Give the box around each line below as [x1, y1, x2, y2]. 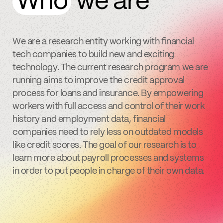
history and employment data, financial [12, 115, 166, 124]
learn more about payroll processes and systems [12, 154, 204, 163]
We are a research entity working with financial [12, 37, 194, 47]
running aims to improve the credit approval [12, 76, 185, 86]
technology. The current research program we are [12, 63, 208, 73]
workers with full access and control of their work [12, 102, 205, 111]
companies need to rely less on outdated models [12, 128, 203, 137]
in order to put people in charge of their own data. [12, 167, 205, 176]
